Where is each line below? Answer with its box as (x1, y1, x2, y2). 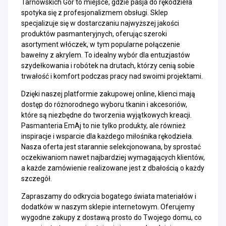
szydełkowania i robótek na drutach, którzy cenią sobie (21, 62, 195, 70)
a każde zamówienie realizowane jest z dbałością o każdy (21, 164, 204, 172)
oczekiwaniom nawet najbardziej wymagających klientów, (21, 153, 205, 161)
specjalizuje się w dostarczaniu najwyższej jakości (21, 19, 179, 27)
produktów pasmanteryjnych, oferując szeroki (21, 30, 167, 38)
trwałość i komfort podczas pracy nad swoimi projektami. (21, 72, 203, 80)
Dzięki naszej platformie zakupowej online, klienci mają (21, 90, 195, 98)
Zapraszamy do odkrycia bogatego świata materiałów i (21, 192, 196, 200)
